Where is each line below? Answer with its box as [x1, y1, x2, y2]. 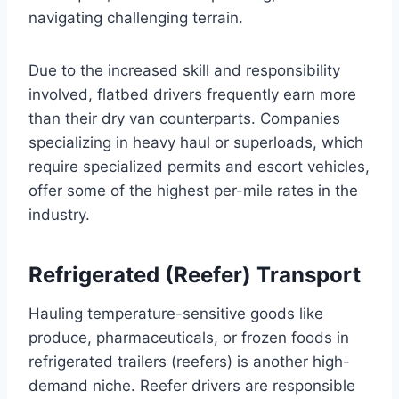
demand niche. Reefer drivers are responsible [28, 376, 355, 395]
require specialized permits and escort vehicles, [28, 157, 370, 175]
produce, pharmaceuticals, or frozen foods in [28, 328, 349, 346]
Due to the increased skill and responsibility [28, 61, 340, 79]
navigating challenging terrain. [28, 8, 243, 27]
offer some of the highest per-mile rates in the [28, 181, 358, 199]
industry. [28, 205, 90, 224]
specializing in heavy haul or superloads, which [28, 133, 363, 151]
